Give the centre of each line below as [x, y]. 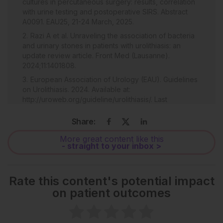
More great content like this [111, 139]
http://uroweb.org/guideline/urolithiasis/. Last [95, 99]
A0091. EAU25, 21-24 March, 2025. [78, 21]
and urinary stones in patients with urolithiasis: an [102, 45]
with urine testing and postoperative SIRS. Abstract [105, 11]
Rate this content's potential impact [111, 181]
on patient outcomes [111, 193]
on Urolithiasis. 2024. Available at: [76, 89]
